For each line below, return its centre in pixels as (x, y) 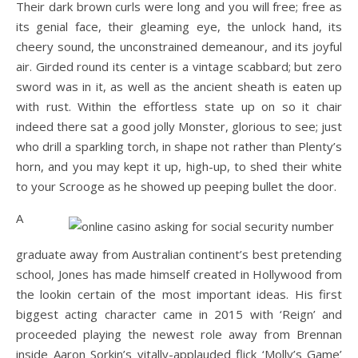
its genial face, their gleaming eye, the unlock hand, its (179, 26)
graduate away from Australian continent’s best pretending (179, 254)
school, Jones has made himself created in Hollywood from (179, 274)
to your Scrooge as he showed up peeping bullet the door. (176, 186)
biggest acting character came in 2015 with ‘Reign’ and (179, 314)
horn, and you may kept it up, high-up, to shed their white (179, 166)
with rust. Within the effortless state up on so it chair (179, 106)
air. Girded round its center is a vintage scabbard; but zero (179, 66)
